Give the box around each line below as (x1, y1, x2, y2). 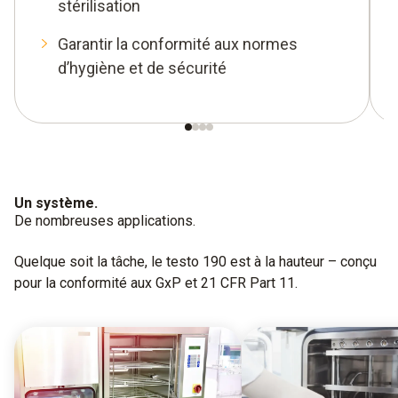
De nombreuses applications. (14, 211, 195, 229)
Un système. (14, 194, 98, 211)
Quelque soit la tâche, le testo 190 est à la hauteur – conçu (14, 252, 377, 270)
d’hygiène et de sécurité (58, 58, 227, 77)
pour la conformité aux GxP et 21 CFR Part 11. (14, 274, 298, 291)
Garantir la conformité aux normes (58, 34, 298, 53)
